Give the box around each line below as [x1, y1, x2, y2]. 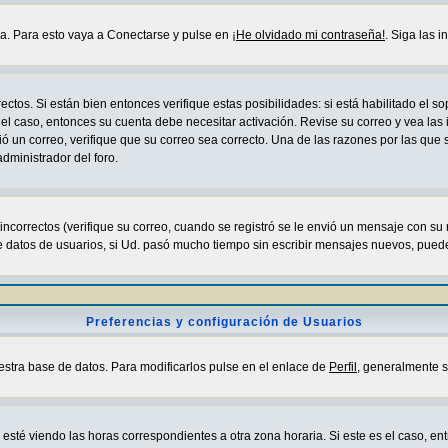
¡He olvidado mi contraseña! [232, 28, 385, 42]
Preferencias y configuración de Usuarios [85, 315, 363, 329]
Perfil [329, 360, 357, 374]
